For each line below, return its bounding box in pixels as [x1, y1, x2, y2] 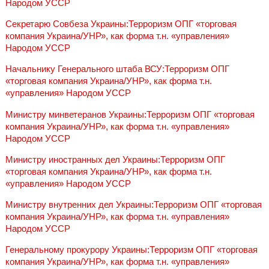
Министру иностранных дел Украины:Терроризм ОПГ [5, 154, 225, 165]
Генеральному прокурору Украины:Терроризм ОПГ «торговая [5, 244, 258, 255]
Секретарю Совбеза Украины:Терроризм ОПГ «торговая [5, 19, 237, 29]
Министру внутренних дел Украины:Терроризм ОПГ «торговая [5, 199, 262, 210]
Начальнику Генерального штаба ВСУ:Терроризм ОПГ [5, 64, 229, 74]
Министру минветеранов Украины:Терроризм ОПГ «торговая [5, 109, 255, 119]
